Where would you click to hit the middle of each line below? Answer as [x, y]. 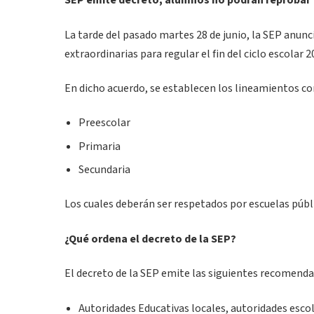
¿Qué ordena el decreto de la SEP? [150, 239]
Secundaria [104, 170]
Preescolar [104, 123]
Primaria [100, 146]
